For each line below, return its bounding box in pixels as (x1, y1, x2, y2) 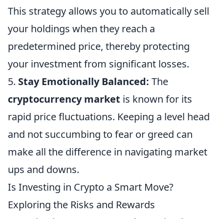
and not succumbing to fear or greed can (8, 128, 193, 141)
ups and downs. (8, 163, 79, 176)
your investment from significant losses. (8, 57, 189, 71)
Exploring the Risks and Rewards (8, 198, 155, 212)
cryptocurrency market (8, 92, 120, 106)
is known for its (120, 92, 192, 106)
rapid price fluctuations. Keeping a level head (8, 110, 210, 124)
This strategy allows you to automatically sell (8, 4, 209, 18)
